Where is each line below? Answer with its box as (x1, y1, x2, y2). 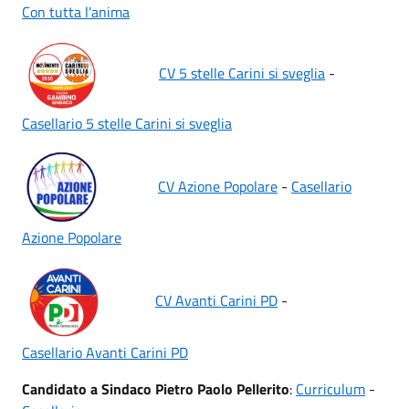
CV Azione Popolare (158, 174, 278, 197)
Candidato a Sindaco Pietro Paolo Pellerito (22, 378, 289, 400)
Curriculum (296, 378, 365, 400)
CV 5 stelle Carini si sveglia (159, 62, 325, 84)
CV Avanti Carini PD (155, 289, 278, 311)
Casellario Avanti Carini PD (22, 341, 188, 363)
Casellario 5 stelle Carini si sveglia (22, 112, 232, 134)
